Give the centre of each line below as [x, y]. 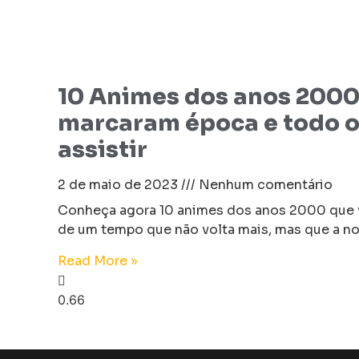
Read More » [98, 261]
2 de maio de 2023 [119, 185]
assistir [103, 150]
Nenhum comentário [264, 185]
